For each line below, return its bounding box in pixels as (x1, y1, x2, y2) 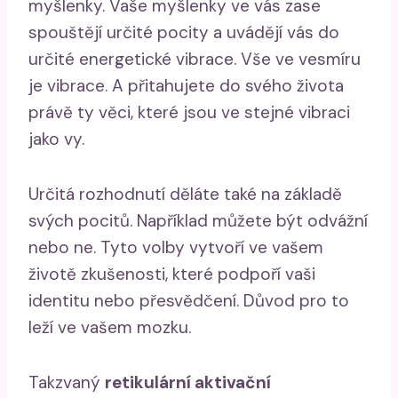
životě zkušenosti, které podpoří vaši (28, 262, 315, 285)
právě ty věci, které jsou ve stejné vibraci (28, 100, 350, 123)
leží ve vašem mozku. (28, 315, 191, 338)
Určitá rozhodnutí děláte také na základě (28, 182, 342, 205)
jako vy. (28, 127, 84, 150)
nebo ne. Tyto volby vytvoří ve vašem (28, 235, 323, 259)
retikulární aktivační (105, 370, 271, 394)
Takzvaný (28, 370, 105, 394)
